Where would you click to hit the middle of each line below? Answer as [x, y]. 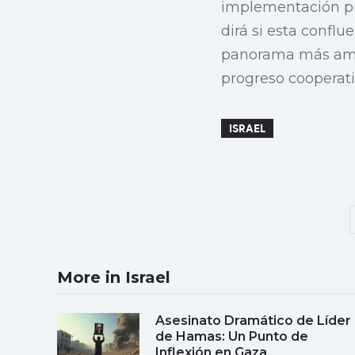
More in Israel [114, 277]
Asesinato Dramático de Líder [253, 320]
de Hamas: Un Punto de [232, 336]
